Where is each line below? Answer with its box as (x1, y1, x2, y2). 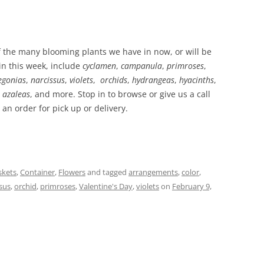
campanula (121, 60, 162, 71)
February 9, (172, 181, 212, 192)
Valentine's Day (79, 181, 133, 192)
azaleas (2, 88, 30, 100)
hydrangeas (132, 74, 174, 85)
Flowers (58, 167, 85, 177)
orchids (100, 74, 127, 85)
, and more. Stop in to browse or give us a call (30, 88, 210, 100)
